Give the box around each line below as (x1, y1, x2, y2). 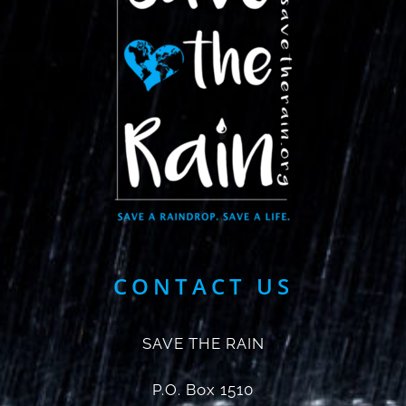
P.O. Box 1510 (152, 380, 254, 399)
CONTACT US (112, 270, 294, 301)
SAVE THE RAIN (141, 333, 265, 353)
